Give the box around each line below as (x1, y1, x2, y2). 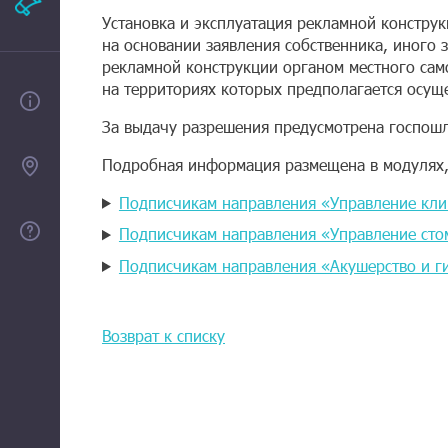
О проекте (70, 89, 176, 114)
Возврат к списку (102, 324, 225, 346)
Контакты (70, 154, 167, 179)
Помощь (70, 218, 156, 243)
